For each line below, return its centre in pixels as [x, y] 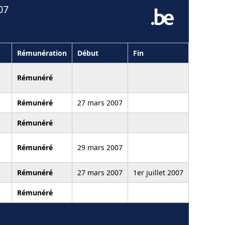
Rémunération [42, 53]
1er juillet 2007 [158, 172]
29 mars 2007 [100, 147]
